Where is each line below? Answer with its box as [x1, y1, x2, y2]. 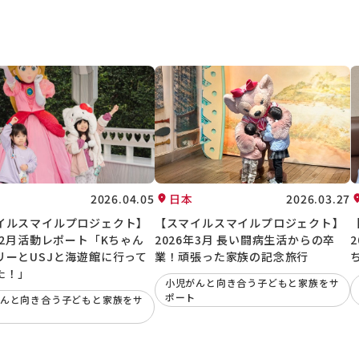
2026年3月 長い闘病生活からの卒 [154, 231, 336, 248]
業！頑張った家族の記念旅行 [154, 248, 309, 264]
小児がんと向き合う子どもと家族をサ [164, 276, 340, 290]
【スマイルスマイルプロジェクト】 [154, 214, 345, 231]
